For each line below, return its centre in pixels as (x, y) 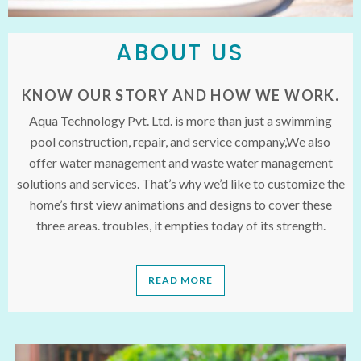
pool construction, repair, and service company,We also (180, 141)
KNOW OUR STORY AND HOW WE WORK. (180, 95)
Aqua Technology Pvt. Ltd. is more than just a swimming (180, 120)
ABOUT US (180, 52)
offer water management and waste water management (180, 162)
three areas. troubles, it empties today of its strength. (180, 225)
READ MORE (180, 280)
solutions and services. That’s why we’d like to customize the (180, 183)
